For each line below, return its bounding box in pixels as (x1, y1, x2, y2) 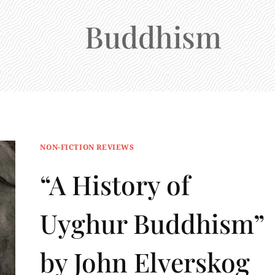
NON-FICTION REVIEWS (40, 141, 134, 152)
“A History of (40, 167, 190, 203)
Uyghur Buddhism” (40, 206, 265, 241)
